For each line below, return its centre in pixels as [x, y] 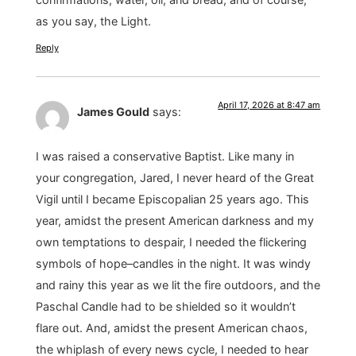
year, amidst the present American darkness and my [174, 220]
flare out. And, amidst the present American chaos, [171, 327]
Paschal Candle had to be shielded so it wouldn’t [165, 306]
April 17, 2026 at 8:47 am [269, 104]
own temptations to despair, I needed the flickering [171, 242]
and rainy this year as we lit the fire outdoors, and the [178, 284]
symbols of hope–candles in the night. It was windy [173, 263]
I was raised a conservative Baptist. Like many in [164, 156]
